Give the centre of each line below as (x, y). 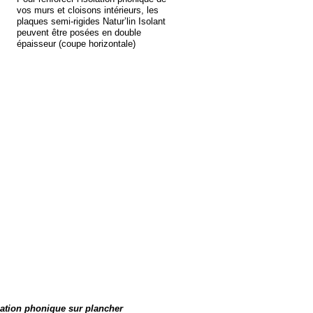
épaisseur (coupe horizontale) (76, 44)
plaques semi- (45, 21)
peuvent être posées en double (79, 32)
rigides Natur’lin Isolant (119, 21)
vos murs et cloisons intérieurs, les (88, 10)
